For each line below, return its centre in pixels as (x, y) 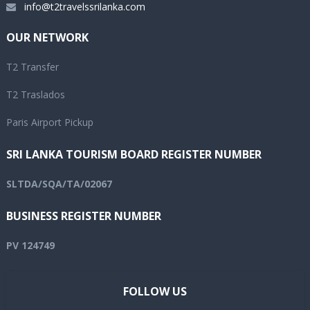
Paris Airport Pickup (49, 122)
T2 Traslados (35, 95)
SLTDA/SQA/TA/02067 (59, 184)
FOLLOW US (155, 292)
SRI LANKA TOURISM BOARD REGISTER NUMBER (134, 155)
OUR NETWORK (47, 38)
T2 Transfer (32, 67)
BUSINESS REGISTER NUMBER (83, 216)
